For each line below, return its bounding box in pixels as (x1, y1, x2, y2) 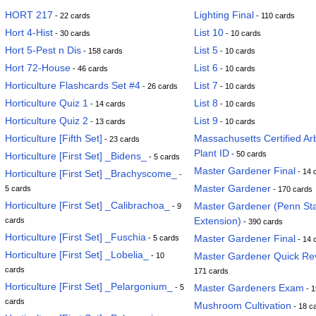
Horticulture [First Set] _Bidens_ (5, 150, 147, 162)
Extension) (194, 215, 241, 226)
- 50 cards (229, 150, 267, 158)
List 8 (194, 97, 218, 109)
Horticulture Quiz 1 (5, 97, 88, 109)
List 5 (194, 44, 218, 56)
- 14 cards (88, 99, 126, 108)
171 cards (194, 267, 229, 275)
